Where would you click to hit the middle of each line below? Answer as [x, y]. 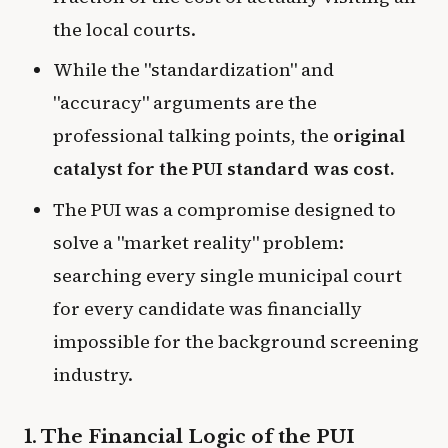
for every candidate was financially [207, 308]
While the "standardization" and [193, 70]
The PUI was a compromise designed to [224, 209]
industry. [92, 374]
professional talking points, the [192, 136]
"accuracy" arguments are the [184, 103]
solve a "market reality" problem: [198, 242]
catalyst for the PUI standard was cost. [223, 169]
